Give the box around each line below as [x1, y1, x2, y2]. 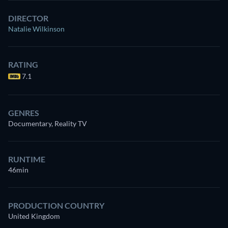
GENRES [8, 108, 39, 118]
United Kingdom [8, 212, 60, 221]
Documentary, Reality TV [8, 119, 87, 128]
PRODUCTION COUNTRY [8, 201, 104, 211]
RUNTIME [8, 154, 45, 164]
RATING [8, 60, 38, 70]
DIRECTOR [8, 13, 48, 23]
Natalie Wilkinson [8, 24, 65, 34]
